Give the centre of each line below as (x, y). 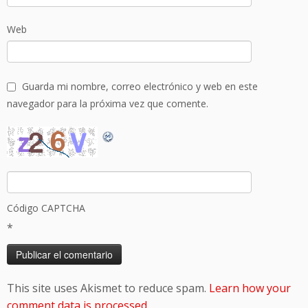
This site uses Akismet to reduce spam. (108, 288)
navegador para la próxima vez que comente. (108, 103)
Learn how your (250, 288)
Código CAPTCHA (46, 208)
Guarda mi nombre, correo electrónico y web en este (140, 86)
